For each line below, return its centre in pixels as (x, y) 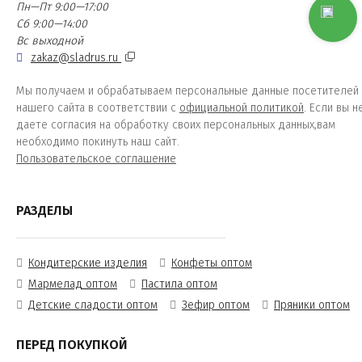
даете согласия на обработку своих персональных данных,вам (176, 125)
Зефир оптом (216, 305)
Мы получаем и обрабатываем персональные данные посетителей (187, 91)
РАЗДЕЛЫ (44, 210)
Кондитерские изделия (88, 263)
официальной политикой (242, 108)
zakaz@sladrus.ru (76, 58)
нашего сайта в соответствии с (98, 108)
